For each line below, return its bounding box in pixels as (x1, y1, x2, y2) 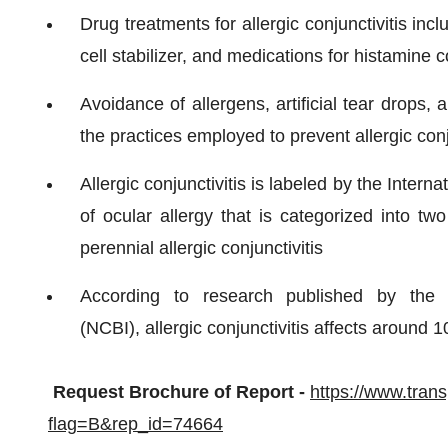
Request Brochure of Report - (48, 382, 310, 402)
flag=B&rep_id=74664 (48, 414, 223, 434)
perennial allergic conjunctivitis (80, 238, 323, 258)
